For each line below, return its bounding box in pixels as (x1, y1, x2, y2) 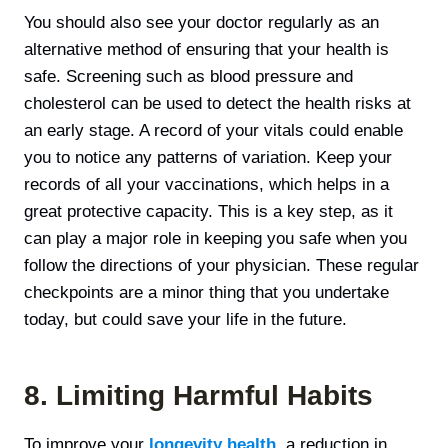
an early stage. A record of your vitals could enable (24, 120, 403, 140)
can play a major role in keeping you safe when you (24, 228, 407, 248)
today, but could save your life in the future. (24, 309, 347, 329)
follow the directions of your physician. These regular (24, 255, 419, 275)
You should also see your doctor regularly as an (24, 12, 379, 32)
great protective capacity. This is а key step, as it (24, 201, 393, 221)
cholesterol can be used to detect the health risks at (24, 93, 411, 113)
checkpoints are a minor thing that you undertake (24, 282, 389, 302)
